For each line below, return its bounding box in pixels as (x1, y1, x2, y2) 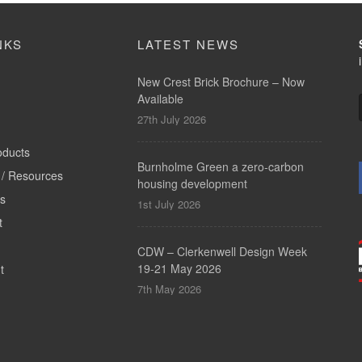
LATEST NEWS (137, 36, 239, 53)
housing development (137, 175, 247, 192)
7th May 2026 (137, 281, 201, 297)
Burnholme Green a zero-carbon (137, 158, 304, 175)
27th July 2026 (137, 112, 206, 127)
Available (137, 90, 183, 107)
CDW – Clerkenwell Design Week (137, 243, 307, 259)
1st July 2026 (137, 196, 200, 212)
